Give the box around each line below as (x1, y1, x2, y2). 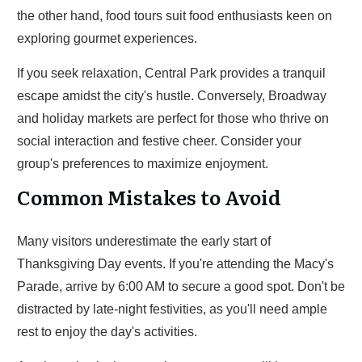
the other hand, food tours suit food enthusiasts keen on (17, 9, 332, 23)
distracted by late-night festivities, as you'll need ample (17, 302, 327, 316)
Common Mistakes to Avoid (17, 183, 281, 211)
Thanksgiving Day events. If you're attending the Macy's (17, 257, 334, 271)
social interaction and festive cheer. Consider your (17, 134, 301, 148)
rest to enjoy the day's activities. (17, 325, 197, 339)
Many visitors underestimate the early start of (17, 234, 271, 248)
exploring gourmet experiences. (17, 32, 197, 45)
